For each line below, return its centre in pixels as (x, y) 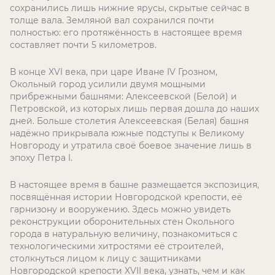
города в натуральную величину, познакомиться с (124, 234)
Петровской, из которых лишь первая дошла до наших (134, 109)
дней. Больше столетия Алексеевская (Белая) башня (129, 121)
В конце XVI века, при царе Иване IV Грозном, (114, 72)
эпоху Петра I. (41, 158)
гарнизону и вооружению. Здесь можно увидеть (120, 209)
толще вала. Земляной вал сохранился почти (112, 20)
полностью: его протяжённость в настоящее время (126, 33)
